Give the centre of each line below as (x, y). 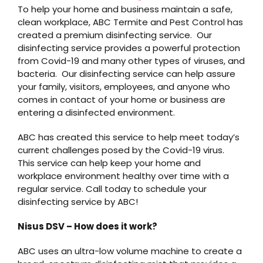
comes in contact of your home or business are (121, 100)
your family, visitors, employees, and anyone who (124, 87)
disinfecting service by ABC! (77, 202)
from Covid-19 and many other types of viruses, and (131, 61)
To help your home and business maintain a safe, (125, 9)
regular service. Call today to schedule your (112, 189)
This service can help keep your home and (109, 163)
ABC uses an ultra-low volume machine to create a (129, 251)
